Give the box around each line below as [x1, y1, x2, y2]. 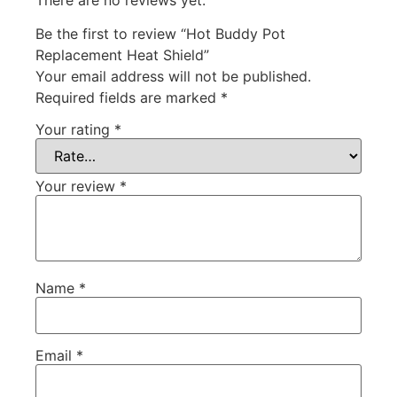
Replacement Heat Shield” [35, 46, 209, 65]
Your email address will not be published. [35, 67, 311, 86]
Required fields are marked [35, 89, 221, 107]
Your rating [35, 120, 114, 138]
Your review [35, 176, 120, 195]
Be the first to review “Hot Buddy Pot [35, 25, 285, 43]
